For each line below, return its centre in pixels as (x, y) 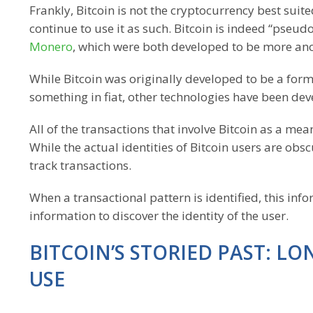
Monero (51, 46)
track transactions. (80, 165)
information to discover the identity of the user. (159, 216)
